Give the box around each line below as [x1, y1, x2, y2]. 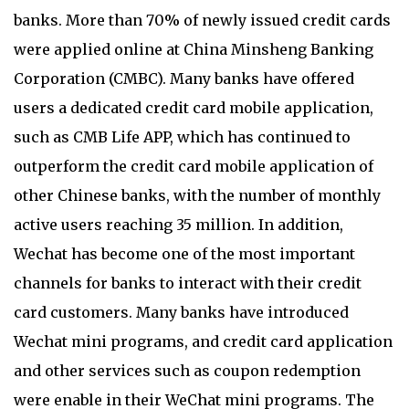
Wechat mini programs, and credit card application [14, 331, 393, 351]
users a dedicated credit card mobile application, [14, 98, 373, 117]
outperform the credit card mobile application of [14, 156, 373, 175]
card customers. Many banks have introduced [14, 302, 349, 321]
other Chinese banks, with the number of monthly [14, 185, 381, 204]
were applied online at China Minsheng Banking [14, 39, 373, 58]
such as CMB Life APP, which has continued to [14, 127, 351, 146]
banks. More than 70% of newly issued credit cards [14, 10, 391, 29]
